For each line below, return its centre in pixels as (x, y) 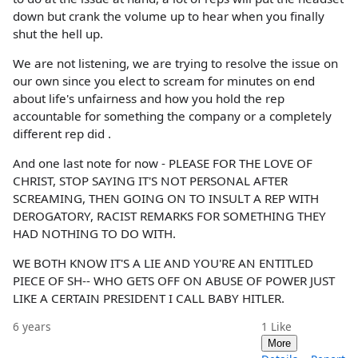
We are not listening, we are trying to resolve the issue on (175, 63)
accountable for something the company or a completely (172, 115)
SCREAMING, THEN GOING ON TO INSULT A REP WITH (166, 198)
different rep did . (62, 133)
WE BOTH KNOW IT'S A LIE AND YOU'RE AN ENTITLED (163, 263)
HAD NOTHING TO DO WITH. (94, 233)
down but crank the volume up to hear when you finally (169, 16)
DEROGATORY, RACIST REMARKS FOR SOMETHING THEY (169, 216)
